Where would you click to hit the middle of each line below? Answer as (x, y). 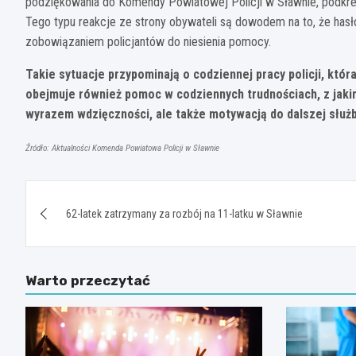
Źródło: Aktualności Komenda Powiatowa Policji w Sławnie (122, 148)
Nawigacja (87, 195)
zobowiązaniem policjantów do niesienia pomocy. (148, 41)
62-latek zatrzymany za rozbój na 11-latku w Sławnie (184, 213)
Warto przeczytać (88, 280)
